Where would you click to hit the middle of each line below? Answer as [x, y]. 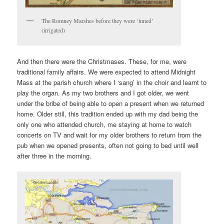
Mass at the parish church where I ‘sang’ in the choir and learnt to [112, 82]
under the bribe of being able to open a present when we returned [111, 103]
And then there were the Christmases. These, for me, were [102, 61]
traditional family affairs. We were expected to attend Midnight [106, 72]
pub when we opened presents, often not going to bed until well [108, 145]
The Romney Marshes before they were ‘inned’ [98, 20]
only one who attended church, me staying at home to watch [104, 124]
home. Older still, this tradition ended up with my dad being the [108, 114]
